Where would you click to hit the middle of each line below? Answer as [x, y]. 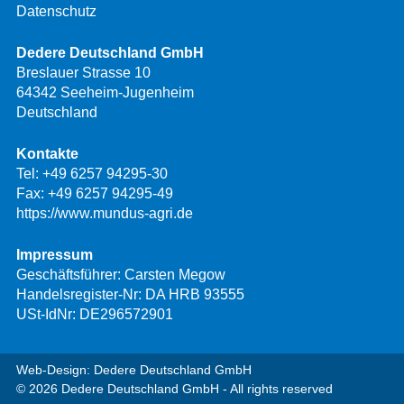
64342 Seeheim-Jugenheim [105, 93]
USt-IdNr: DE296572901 [95, 315]
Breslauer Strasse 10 [83, 73]
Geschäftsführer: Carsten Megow [121, 275]
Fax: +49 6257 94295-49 [95, 194]
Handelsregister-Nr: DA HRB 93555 [130, 295]
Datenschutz [56, 12]
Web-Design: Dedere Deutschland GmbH [134, 370]
